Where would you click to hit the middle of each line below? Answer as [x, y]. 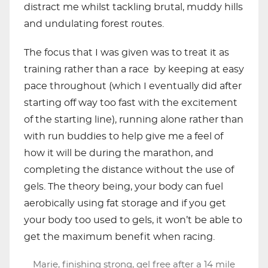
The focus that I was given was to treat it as [127, 53]
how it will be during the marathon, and [119, 153]
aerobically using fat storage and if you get [125, 203]
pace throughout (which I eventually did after [133, 86]
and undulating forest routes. [94, 24]
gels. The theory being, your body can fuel [124, 187]
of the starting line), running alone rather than [134, 120]
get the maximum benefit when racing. [119, 237]
